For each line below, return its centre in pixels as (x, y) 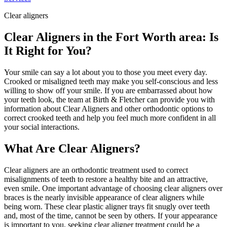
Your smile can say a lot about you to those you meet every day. (106, 72)
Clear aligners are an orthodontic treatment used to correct (96, 170)
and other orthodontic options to (161, 108)
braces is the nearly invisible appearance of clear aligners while (104, 197)
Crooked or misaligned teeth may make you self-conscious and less (111, 81)
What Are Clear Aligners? (72, 148)
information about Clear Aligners (56, 108)
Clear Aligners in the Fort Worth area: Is (111, 37)
